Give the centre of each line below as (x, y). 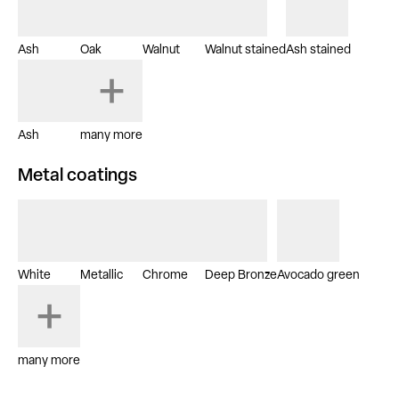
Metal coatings (77, 176)
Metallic (102, 275)
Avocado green (318, 275)
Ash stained (318, 50)
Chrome (165, 275)
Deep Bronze (241, 275)
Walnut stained (245, 50)
